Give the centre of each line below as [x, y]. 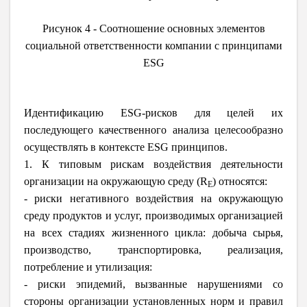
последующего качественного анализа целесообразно [153, 130]
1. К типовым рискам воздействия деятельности [153, 164]
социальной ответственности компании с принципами [153, 45]
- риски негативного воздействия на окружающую [153, 198]
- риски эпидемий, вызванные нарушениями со [153, 284]
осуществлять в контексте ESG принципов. [126, 147]
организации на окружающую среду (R [116, 181]
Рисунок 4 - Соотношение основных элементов [153, 28]
